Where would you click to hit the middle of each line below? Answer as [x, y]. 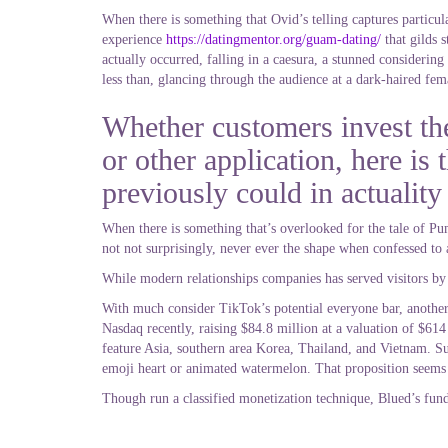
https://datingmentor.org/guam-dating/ [273, 39]
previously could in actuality [272, 192]
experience [134, 39]
